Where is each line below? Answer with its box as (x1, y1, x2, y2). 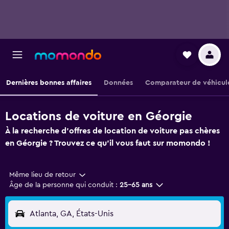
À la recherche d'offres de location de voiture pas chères (5, 127, 220, 135)
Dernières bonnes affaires (6, 79, 91, 86)
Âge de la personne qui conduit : (9, 181, 118, 189)
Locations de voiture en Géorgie (5, 110, 192, 123)
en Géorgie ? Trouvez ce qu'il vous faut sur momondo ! (5, 139, 211, 147)
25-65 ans (120, 181, 152, 189)
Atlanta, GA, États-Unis (30, 210, 113, 218)
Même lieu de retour (9, 171, 76, 178)
